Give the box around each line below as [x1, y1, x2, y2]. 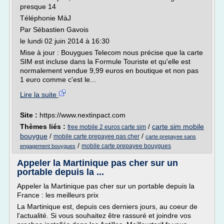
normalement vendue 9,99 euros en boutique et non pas [20, 66, 198, 74]
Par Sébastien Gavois [20, 25, 88, 33]
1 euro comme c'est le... [20, 75, 96, 83]
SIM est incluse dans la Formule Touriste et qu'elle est [20, 57, 190, 65]
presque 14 [20, 2, 56, 10]
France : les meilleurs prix [17, 191, 98, 199]
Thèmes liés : [20, 122, 67, 130]
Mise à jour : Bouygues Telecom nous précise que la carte [20, 48, 203, 56]
